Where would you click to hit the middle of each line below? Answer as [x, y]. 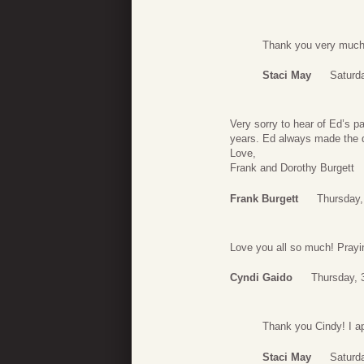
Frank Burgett [264, 198]
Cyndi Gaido [261, 278]
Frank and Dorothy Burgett [292, 168]
